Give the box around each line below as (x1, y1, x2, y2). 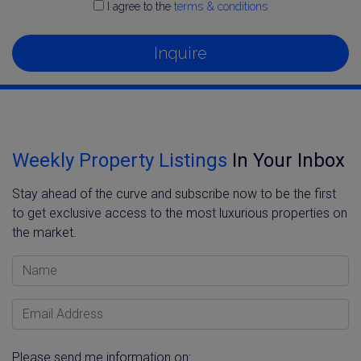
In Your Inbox (227, 148, 345, 172)
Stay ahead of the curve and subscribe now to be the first (12, 185, 336, 201)
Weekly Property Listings (12, 148, 227, 172)
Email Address (11, 299, 92, 315)
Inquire (154, 43, 207, 63)
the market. (12, 224, 77, 240)
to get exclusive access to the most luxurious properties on (12, 205, 347, 221)
